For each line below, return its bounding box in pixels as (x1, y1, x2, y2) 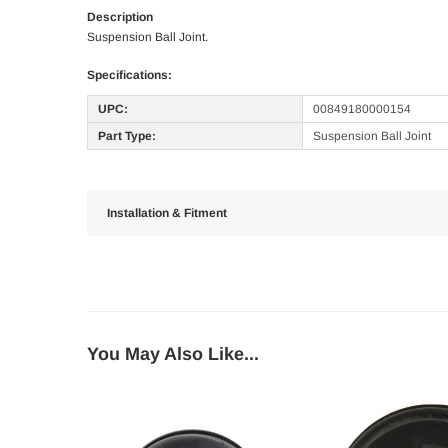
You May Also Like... (87, 344, 259, 365)
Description (87, 10, 153, 25)
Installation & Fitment (107, 206, 227, 221)
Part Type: (98, 129, 156, 144)
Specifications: (87, 68, 172, 83)
